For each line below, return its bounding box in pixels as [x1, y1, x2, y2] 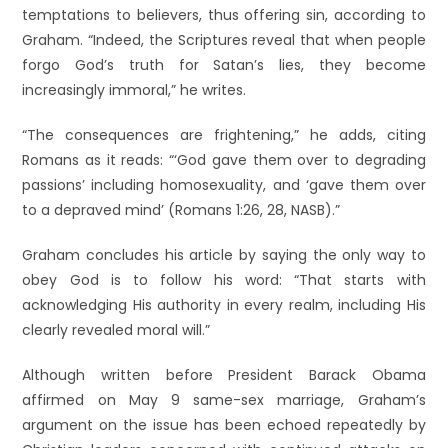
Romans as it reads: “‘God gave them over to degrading [22, 150, 426, 170]
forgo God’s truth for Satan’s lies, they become [22, 55, 426, 75]
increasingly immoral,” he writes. [22, 80, 247, 100]
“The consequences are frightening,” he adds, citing [22, 125, 426, 145]
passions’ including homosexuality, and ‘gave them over [22, 175, 426, 195]
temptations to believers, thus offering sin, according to [22, 5, 426, 25]
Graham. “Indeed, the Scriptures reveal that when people [22, 30, 426, 50]
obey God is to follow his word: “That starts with [22, 270, 426, 290]
